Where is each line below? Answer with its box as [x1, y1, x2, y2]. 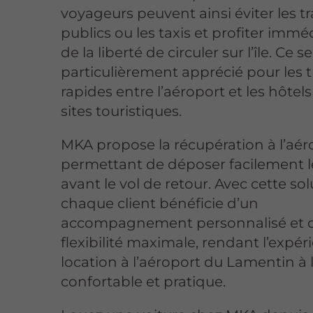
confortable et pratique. [61, 273, 226, 291]
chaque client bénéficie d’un [61, 195, 259, 212]
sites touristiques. [61, 103, 182, 120]
